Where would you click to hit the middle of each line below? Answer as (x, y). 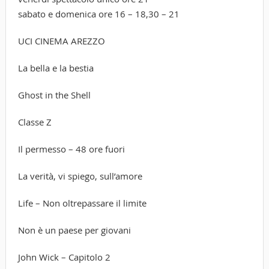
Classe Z (35, 122)
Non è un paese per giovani (74, 230)
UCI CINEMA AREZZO (61, 41)
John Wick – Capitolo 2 (64, 257)
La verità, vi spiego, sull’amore (80, 176)
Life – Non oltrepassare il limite (82, 203)
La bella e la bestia (56, 68)
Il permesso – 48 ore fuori (71, 149)
